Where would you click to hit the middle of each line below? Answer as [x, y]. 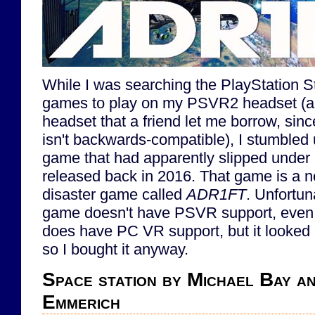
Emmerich [81, 302]
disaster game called [114, 195]
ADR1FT [216, 195]
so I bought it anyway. [115, 250]
